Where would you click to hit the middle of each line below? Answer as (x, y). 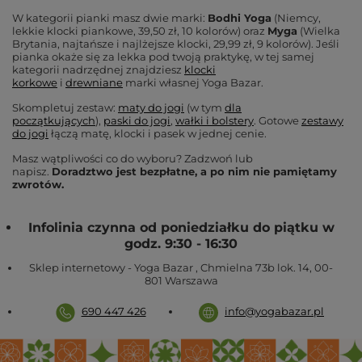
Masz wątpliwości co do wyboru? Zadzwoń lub (133, 158)
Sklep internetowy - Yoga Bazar (112, 267)
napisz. (31, 171)
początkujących (54, 120)
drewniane (94, 82)
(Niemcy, (297, 18)
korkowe (35, 82)
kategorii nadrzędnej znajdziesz (97, 69)
